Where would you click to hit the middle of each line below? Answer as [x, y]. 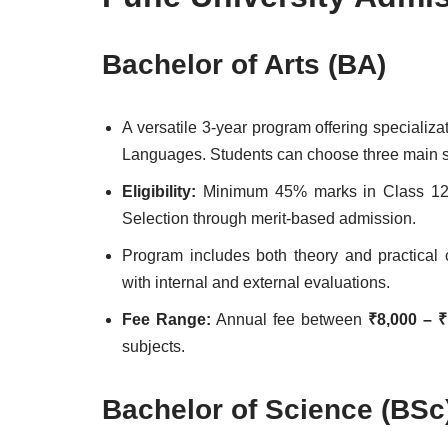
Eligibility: [159, 191]
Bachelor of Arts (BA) [244, 64]
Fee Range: [166, 319]
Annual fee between [289, 319]
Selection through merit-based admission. [269, 218]
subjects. [153, 346]
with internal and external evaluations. [256, 282]
